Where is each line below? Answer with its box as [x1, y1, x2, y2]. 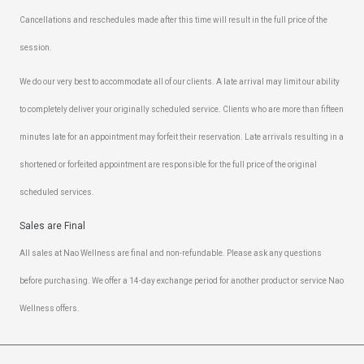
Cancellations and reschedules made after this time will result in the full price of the [19, 15, 327, 24]
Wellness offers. [19, 304, 80, 314]
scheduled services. [19, 187, 94, 197]
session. [19, 42, 52, 52]
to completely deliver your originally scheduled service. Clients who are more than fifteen [19, 104, 344, 114]
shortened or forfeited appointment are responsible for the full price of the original [19, 159, 317, 169]
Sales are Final [19, 220, 85, 232]
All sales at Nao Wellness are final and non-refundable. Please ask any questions [19, 249, 322, 258]
